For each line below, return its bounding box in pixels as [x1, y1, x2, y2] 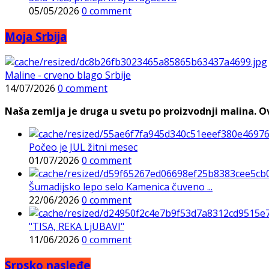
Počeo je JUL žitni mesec [29, 140, 138, 154]
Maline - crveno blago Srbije [5, 68, 131, 82]
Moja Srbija [5, 29, 67, 44]
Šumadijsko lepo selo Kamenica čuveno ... [29, 180, 213, 193]
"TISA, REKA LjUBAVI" [29, 219, 124, 233]
